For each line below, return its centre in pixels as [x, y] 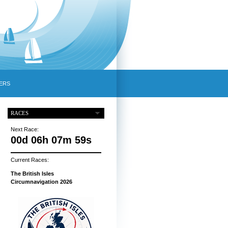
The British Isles [32, 174]
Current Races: [30, 160]
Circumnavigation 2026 [41, 182]
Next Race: [24, 130]
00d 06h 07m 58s [51, 140]
